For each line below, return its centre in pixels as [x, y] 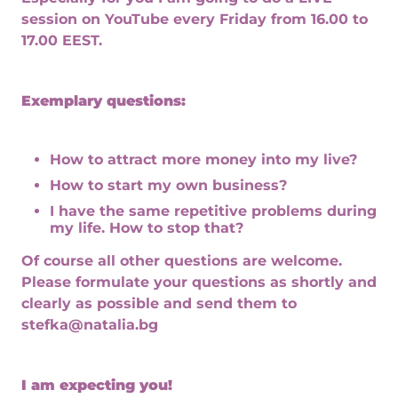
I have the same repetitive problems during [213, 211]
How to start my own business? [171, 186]
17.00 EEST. [62, 41]
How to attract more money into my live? [203, 160]
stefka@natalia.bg [90, 325]
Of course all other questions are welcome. [182, 261]
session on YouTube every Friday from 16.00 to [195, 20]
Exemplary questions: [103, 101]
